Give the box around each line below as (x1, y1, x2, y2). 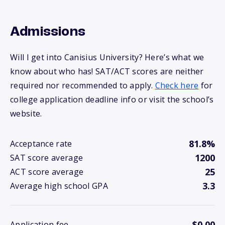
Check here (155, 80, 199, 91)
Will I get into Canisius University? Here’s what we (10, 52, 204, 63)
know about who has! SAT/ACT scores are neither (10, 66, 204, 77)
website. (10, 108, 42, 120)
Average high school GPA (10, 180, 108, 192)
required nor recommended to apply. (10, 80, 155, 91)
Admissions (10, 25, 85, 40)
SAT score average (10, 152, 83, 164)
